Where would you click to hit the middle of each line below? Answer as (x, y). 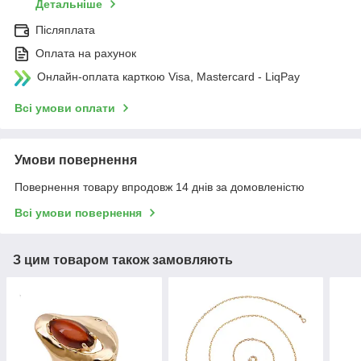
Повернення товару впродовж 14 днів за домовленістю (160, 187)
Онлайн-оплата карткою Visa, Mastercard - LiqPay (168, 77)
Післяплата (65, 30)
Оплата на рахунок (86, 54)
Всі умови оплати (65, 108)
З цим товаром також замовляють (123, 260)
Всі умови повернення (78, 213)
